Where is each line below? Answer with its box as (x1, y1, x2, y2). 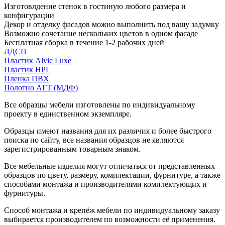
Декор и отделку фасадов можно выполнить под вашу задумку (4, 20, 219, 29)
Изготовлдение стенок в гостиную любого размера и (4, 2, 186, 11)
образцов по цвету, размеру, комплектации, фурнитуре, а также (4, 170, 220, 179)
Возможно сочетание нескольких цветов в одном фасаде (4, 29, 198, 38)
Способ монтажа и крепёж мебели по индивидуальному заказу (4, 205, 220, 214)
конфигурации (4, 11, 54, 20)
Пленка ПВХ (4, 74, 49, 83)
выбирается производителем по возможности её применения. (4, 214, 215, 223)
